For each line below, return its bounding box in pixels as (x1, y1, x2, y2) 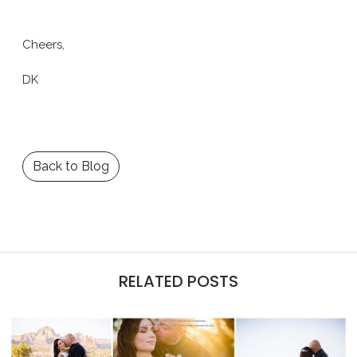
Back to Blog (33, 158, 109, 174)
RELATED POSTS (119, 269, 238, 292)
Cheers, (22, 37, 65, 52)
